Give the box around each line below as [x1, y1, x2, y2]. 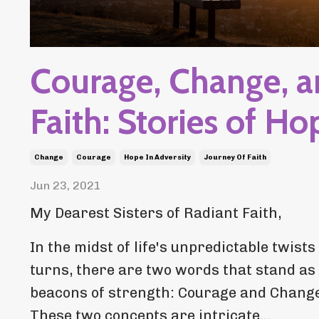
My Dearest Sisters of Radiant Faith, [30, 204, 281, 222]
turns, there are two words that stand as [30, 261, 315, 279]
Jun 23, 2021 [30, 179, 101, 193]
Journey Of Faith [204, 153, 266, 162]
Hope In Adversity [124, 153, 191, 162]
